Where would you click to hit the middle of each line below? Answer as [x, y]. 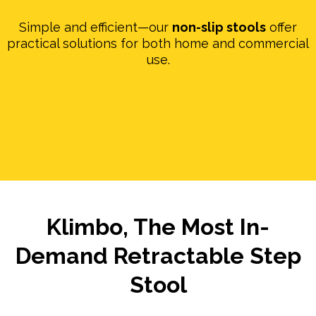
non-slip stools [219, 27]
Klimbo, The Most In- [158, 226]
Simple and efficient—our [96, 27]
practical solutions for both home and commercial [158, 43]
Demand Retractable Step [158, 255]
